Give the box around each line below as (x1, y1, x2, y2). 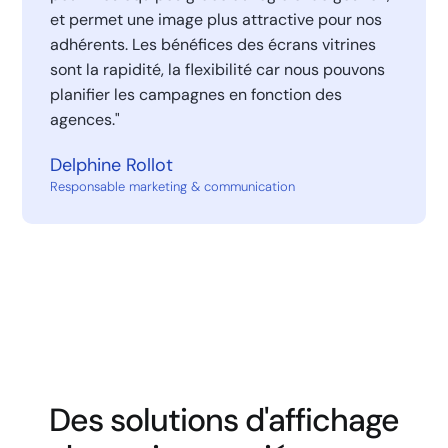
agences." (49, 109, 120, 131)
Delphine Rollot (49, 153, 173, 178)
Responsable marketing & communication (49, 178, 295, 196)
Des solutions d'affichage (49, 398, 399, 441)
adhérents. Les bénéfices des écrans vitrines (49, 34, 376, 56)
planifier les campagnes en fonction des (49, 84, 342, 106)
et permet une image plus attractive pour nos (49, 9, 382, 31)
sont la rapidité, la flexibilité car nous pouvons (49, 59, 385, 81)
